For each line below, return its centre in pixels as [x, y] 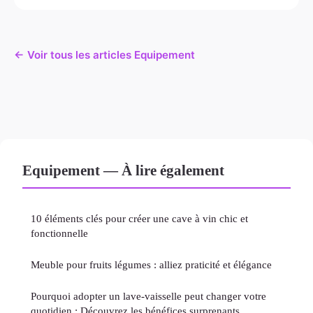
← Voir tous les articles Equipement [104, 55]
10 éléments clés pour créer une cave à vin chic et [139, 219]
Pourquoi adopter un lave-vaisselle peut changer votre [148, 296]
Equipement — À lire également [123, 170]
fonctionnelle [59, 233]
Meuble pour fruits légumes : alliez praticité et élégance [151, 265]
